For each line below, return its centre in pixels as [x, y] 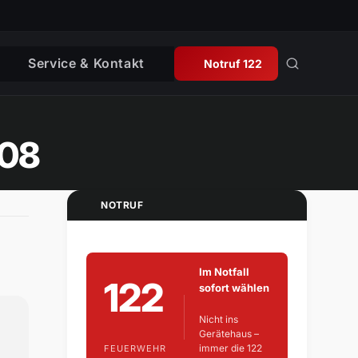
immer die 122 [230, 348]
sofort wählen [234, 288]
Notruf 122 [233, 64]
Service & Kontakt [87, 63]
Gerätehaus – [229, 334]
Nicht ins [218, 320]
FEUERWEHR [135, 348]
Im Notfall [224, 272]
